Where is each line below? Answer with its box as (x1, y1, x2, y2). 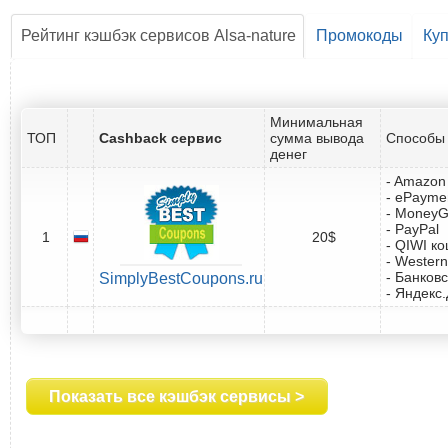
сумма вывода (270, 129, 364, 146)
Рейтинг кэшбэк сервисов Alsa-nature (21, 26, 296, 44)
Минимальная (270, 113, 363, 130)
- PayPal (386, 220, 439, 237)
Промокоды (316, 26, 403, 44)
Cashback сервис (99, 129, 222, 146)
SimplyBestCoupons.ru (99, 269, 263, 287)
